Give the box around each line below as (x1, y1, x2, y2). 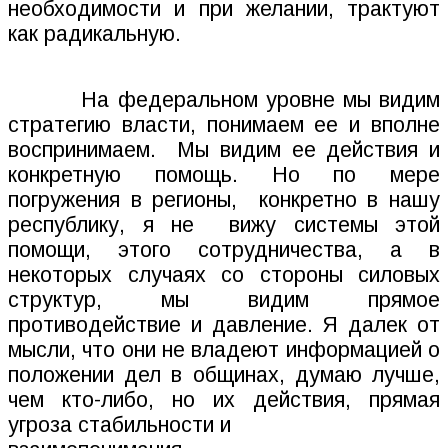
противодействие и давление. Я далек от (8, 313, 440, 338)
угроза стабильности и (8, 413, 231, 438)
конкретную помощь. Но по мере (8, 163, 440, 188)
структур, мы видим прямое (8, 288, 440, 313)
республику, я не (8, 213, 194, 238)
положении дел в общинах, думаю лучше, (8, 363, 440, 388)
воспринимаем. (8, 138, 167, 163)
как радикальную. (8, 22, 181, 47)
